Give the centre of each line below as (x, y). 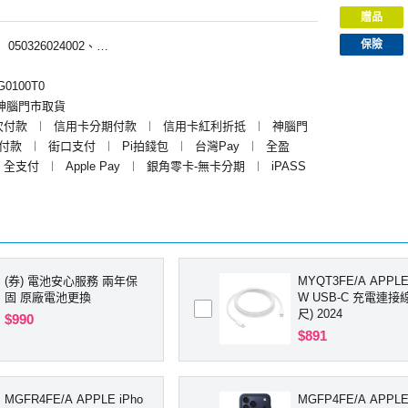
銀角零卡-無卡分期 (196, 166)
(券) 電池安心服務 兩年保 (71, 280)
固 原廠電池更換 (48, 297)
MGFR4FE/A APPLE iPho (74, 399)
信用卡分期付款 (95, 126)
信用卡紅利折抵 (204, 126)
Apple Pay (93, 166)
